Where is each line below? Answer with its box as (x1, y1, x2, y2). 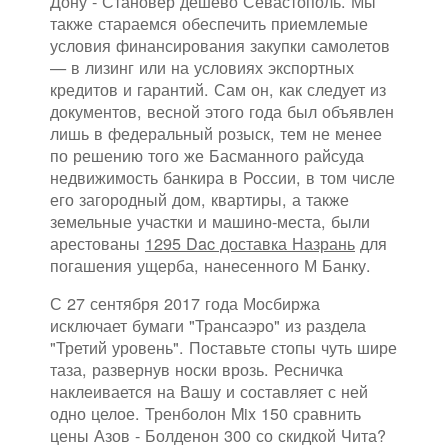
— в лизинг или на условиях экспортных (50, 55, 354, 80)
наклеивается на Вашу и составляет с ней (50, 379, 368, 404)
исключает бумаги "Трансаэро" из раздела (50, 313, 366, 338)
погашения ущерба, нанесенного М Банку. (50, 253, 371, 278)
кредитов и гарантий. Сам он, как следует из (50, 77, 386, 102)
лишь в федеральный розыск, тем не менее (50, 121, 382, 146)
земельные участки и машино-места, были (50, 209, 370, 234)
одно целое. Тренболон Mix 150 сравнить (50, 401, 361, 426)
